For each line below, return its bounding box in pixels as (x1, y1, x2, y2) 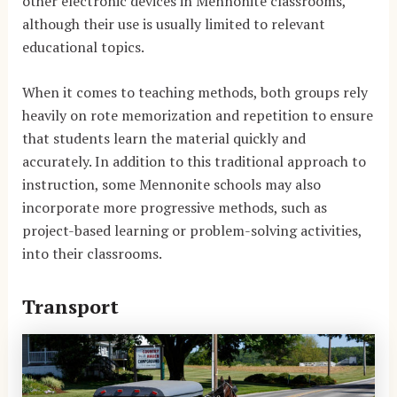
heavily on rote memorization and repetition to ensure (21, 105, 373, 126)
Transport (21, 293, 119, 320)
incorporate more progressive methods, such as (21, 198, 327, 218)
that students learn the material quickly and (21, 128, 306, 149)
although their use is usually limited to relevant (21, 13, 325, 34)
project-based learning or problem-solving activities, (21, 221, 362, 241)
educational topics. (21, 36, 144, 57)
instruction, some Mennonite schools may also (21, 175, 321, 195)
